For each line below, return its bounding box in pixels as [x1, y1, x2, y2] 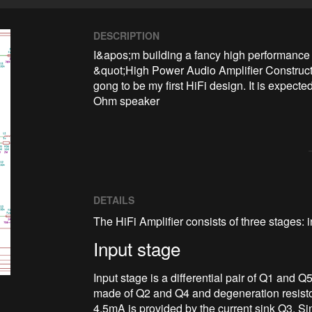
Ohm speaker [93, 92, 160, 109]
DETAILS [93, 192, 135, 207]
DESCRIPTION [93, 28, 160, 42]
